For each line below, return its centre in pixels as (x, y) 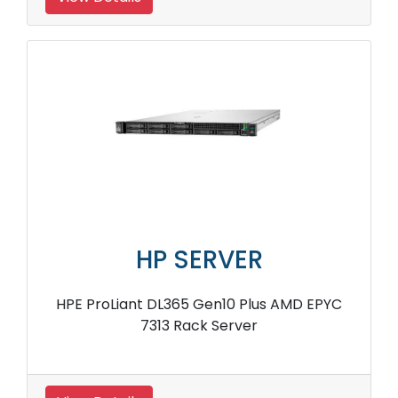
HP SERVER (199, 260)
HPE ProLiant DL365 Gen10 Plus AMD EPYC (199, 305)
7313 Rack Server (199, 326)
